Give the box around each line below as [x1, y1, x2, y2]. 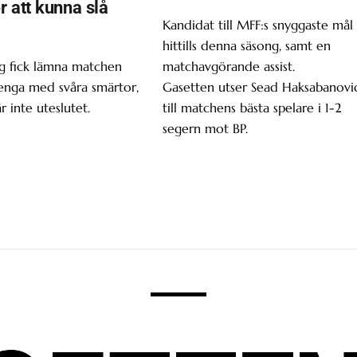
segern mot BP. [163, 120, 249, 136]
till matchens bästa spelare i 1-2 [163, 99, 343, 116]
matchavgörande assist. [163, 57, 296, 74]
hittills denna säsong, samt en [163, 37, 331, 53]
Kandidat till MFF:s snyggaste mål [163, 16, 354, 33]
